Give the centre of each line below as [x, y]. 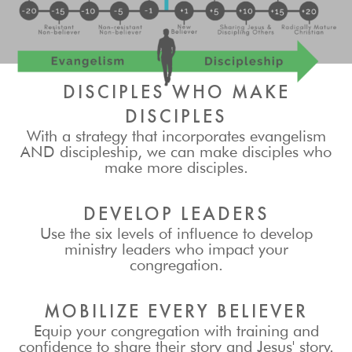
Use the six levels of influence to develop [176, 233]
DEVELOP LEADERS [176, 213]
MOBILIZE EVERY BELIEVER [176, 310]
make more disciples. [176, 167]
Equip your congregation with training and [176, 330]
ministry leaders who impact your [176, 249]
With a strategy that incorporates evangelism [176, 136]
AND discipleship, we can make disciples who [176, 151]
